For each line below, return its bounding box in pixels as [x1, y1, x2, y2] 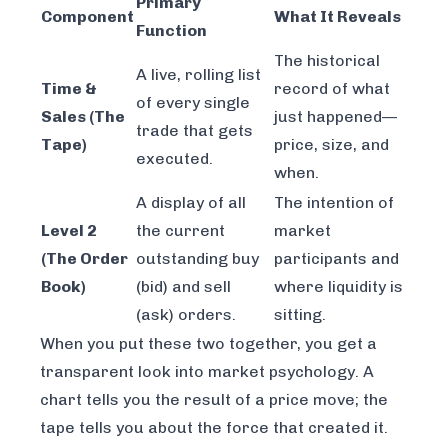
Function [136, 21, 207, 40]
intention [307, 193, 374, 212]
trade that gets [136, 121, 253, 140]
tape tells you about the [40, 418, 226, 437]
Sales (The [41, 107, 125, 126]
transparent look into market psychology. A [40, 362, 374, 381]
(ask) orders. [136, 305, 236, 324]
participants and [274, 249, 399, 268]
